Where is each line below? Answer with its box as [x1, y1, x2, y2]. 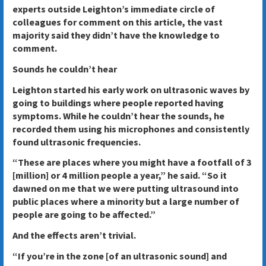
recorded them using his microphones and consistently [12, 122, 249, 135]
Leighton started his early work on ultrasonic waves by [12, 83, 249, 96]
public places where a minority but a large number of [12, 195, 239, 208]
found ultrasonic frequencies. [12, 135, 141, 148]
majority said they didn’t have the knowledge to [12, 29, 220, 41]
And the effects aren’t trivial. [12, 229, 136, 242]
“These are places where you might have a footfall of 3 [12, 156, 252, 169]
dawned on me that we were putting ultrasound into [12, 182, 239, 195]
